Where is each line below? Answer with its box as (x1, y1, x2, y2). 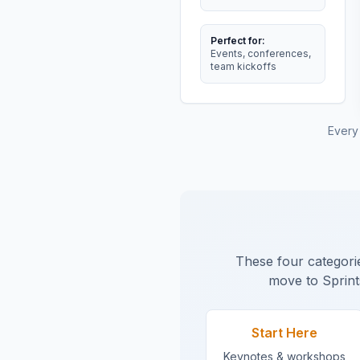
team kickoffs (211, 60, 276, 72)
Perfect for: (211, 35, 265, 47)
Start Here (252, 325, 317, 341)
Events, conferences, (211, 47, 311, 59)
